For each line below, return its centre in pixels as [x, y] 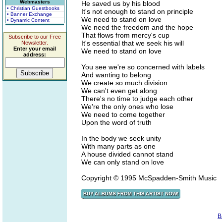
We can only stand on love [123, 162]
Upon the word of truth [116, 122]
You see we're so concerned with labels [143, 67]
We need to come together [123, 114]
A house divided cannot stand [127, 154]
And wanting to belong [116, 75]
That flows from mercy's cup [125, 35]
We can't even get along [119, 91]
